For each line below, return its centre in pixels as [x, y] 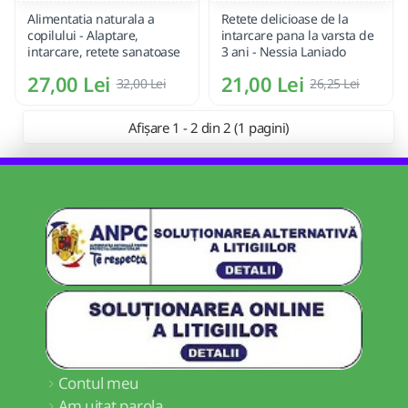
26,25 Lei [335, 84]
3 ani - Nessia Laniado [283, 52]
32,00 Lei [141, 84]
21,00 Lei [262, 84]
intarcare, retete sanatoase [104, 52]
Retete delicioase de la [285, 19]
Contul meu [98, 383]
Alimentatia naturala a [91, 19]
